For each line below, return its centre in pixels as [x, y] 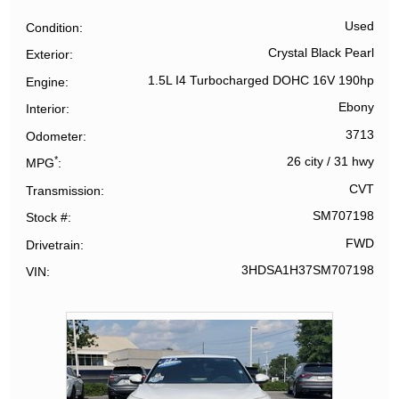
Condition [53, 27]
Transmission [64, 190]
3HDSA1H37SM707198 [307, 271]
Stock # [47, 218]
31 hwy [354, 162]
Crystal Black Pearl [321, 53]
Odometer [55, 136]
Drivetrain [53, 244]
